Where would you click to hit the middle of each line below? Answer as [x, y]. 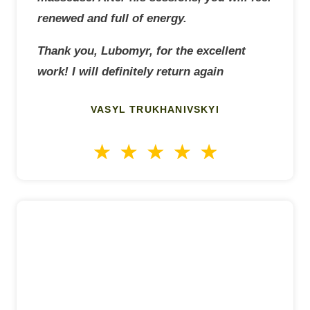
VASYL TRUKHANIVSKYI [155, 109]
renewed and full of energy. [112, 18]
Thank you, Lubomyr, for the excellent [142, 51]
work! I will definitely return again [130, 71]
